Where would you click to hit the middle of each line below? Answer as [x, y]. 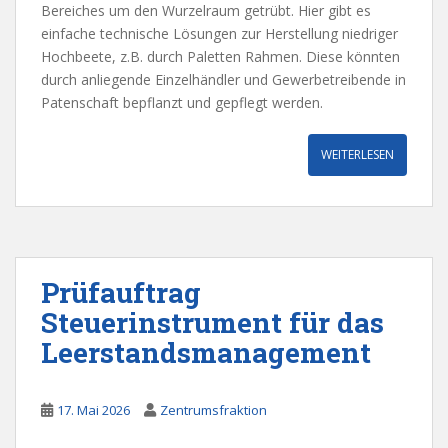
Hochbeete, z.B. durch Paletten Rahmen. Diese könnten [220, 57]
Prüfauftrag [121, 293]
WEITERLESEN [357, 155]
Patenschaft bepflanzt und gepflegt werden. [182, 103]
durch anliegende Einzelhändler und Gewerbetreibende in [223, 80]
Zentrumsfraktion [213, 410]
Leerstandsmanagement [206, 353]
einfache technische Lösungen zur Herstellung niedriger [219, 34]
